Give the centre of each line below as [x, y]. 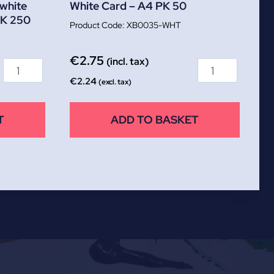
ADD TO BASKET [155, 120]
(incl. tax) [128, 62]
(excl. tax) [115, 82]
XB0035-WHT [154, 25]
